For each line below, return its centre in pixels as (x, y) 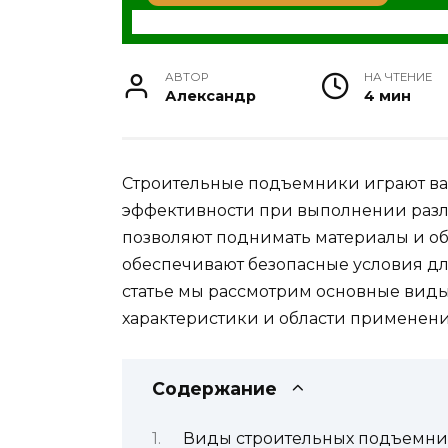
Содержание (214, 389)
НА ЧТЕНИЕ (398, 77)
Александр (211, 96)
